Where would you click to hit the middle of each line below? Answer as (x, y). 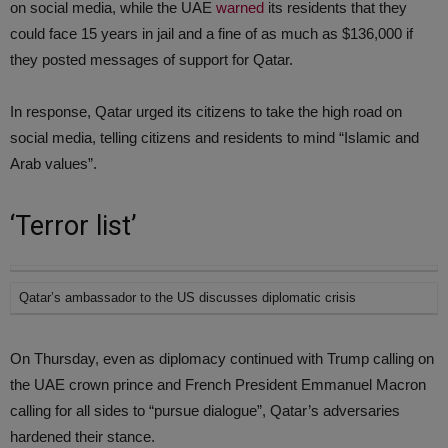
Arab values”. (53, 163)
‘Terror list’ (73, 226)
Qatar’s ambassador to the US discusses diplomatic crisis (187, 297)
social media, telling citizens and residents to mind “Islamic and (214, 137)
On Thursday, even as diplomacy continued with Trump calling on (222, 358)
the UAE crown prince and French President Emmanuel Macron (218, 384)
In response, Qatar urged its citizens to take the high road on (206, 111)
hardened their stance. (82, 436)
